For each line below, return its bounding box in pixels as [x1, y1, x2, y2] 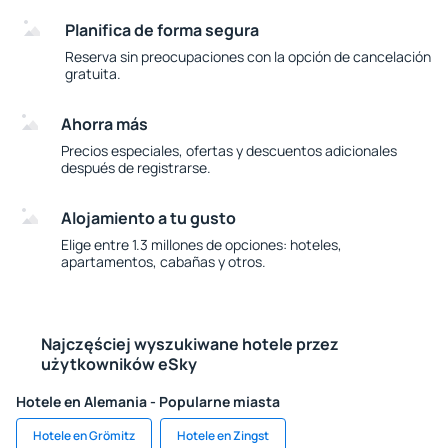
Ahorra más [61, 113, 149, 135]
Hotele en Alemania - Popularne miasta [16, 392, 280, 411]
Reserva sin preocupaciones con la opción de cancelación [65, 47, 432, 66]
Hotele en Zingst [177, 427, 269, 444]
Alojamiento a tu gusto [61, 207, 237, 229]
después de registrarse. [61, 158, 212, 177]
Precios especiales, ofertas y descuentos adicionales [61, 141, 398, 160]
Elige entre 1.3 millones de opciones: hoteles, [61, 235, 343, 254]
